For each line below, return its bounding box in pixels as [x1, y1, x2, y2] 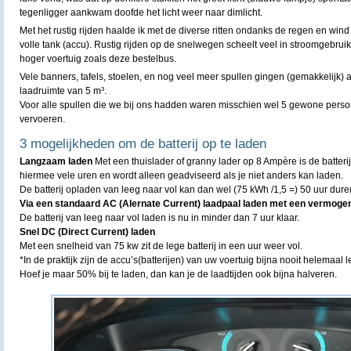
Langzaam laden [20, 156, 92, 167]
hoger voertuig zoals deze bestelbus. [20, 53, 176, 64]
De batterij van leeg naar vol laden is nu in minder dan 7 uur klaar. [20, 212, 299, 223]
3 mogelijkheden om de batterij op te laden [20, 136, 266, 151]
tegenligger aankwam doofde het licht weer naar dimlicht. [20, 7, 262, 18]
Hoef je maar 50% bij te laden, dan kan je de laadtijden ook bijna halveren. [20, 269, 337, 280]
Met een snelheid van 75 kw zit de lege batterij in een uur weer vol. [20, 241, 302, 251]
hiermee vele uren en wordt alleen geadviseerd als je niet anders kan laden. [20, 170, 343, 181]
